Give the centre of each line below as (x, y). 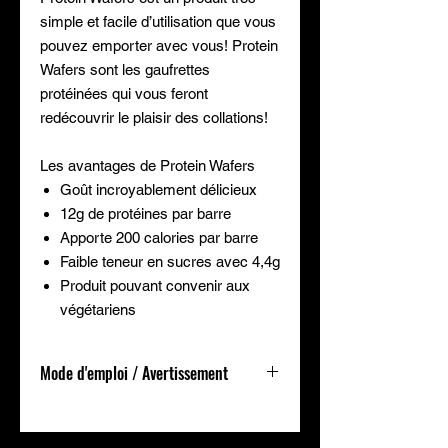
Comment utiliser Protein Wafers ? (147, 410)
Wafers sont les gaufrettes (125, 69)
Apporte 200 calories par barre (159, 237)
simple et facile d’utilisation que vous (158, 21)
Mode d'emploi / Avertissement (134, 373)
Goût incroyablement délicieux (158, 189)
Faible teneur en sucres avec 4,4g (170, 261)
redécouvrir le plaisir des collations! (154, 117)
